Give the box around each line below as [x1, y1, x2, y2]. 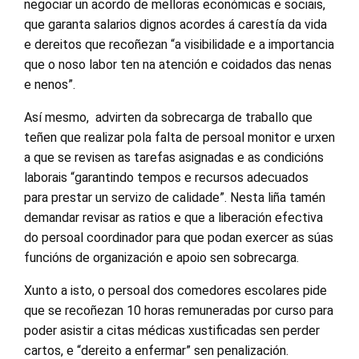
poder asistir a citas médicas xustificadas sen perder [24, 322, 320, 338]
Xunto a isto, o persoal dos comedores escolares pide [24, 282, 327, 298]
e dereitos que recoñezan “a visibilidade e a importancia [24, 36, 334, 52]
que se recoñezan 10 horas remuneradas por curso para [24, 302, 333, 318]
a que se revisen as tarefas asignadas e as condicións [24, 149, 324, 165]
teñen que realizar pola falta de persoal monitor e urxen [24, 129, 335, 145]
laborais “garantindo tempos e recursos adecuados [24, 169, 309, 185]
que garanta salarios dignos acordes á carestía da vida [24, 16, 327, 32]
